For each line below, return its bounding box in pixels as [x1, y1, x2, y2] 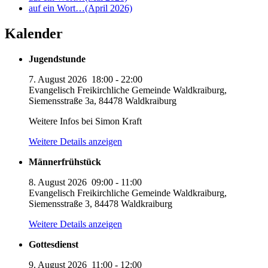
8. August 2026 [29, 176, 87, 187]
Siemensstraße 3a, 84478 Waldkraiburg [29, 95, 176, 106]
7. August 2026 [29, 74, 87, 84]
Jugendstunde [29, 53, 86, 64]
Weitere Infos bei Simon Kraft [29, 115, 142, 126]
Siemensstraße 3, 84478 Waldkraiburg [29, 198, 172, 209]
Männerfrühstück [29, 156, 101, 167]
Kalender [5, 26, 63, 42]
